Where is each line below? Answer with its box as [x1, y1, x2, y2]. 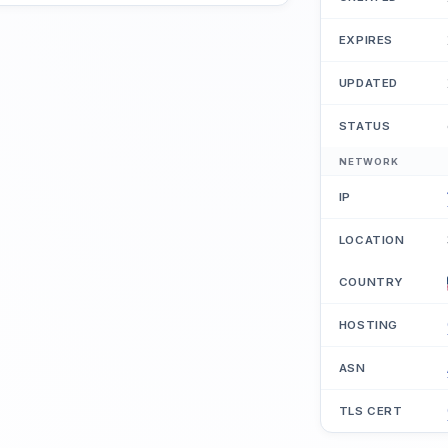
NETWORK [338, 156, 399, 168]
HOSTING [338, 318, 398, 333]
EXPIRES [338, 33, 393, 48]
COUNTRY [338, 275, 403, 290]
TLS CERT [338, 404, 403, 419]
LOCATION [338, 233, 405, 248]
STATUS [338, 119, 391, 134]
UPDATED [338, 76, 398, 91]
